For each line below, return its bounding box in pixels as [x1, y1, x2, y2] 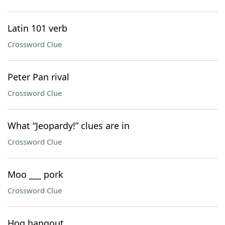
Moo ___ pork [8, 168, 63, 180]
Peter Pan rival [8, 71, 69, 83]
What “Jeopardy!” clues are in [8, 120, 130, 132]
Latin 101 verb [8, 22, 67, 34]
